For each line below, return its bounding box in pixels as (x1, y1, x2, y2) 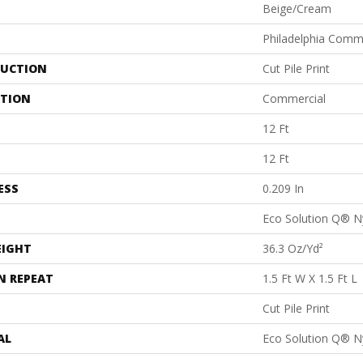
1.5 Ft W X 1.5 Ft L (263, 271, 357, 287)
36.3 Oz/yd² (263, 241, 323, 257)
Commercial (263, 91, 326, 107)
